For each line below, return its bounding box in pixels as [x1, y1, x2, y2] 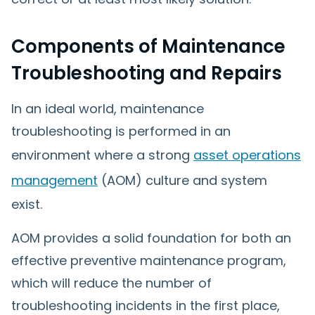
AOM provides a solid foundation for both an [11, 229, 291, 247]
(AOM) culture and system [98, 172, 267, 190]
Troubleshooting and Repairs [11, 60, 282, 86]
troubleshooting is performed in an [11, 122, 231, 141]
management [11, 172, 98, 190]
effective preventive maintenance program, [11, 252, 286, 270]
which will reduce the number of [11, 274, 212, 292]
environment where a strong [11, 146, 193, 165]
